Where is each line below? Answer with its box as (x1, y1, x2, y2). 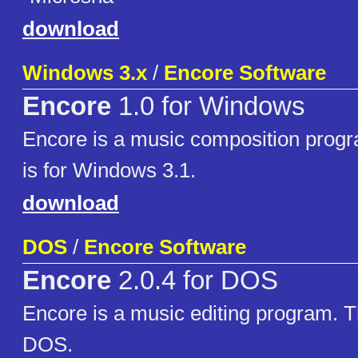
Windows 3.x (22, 61, 147, 86)
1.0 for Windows (111, 92, 305, 121)
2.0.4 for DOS (111, 266, 278, 296)
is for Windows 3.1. (22, 158, 196, 183)
